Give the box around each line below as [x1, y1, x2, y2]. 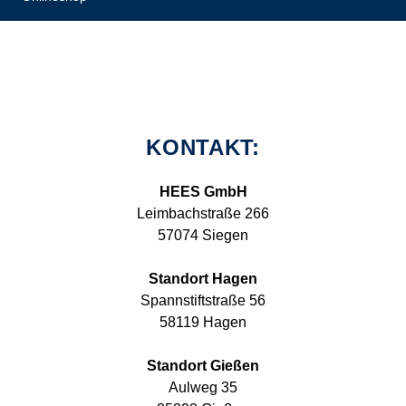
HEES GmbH [159, 183, 247, 199]
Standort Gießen [147, 357, 259, 373]
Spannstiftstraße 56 [140, 292, 266, 308]
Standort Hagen [149, 270, 257, 286]
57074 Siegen [158, 227, 248, 243]
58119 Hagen [159, 314, 246, 330]
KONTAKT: [146, 135, 260, 160]
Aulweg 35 [169, 379, 237, 395]
